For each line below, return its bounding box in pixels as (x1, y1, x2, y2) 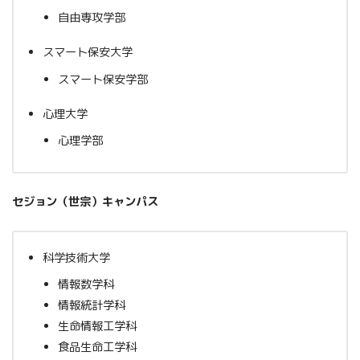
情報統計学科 (57, 297, 125, 314)
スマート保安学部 (57, 71, 148, 88)
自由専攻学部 (57, 10, 125, 27)
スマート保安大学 (43, 44, 133, 61)
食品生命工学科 (57, 339, 137, 356)
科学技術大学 (43, 250, 110, 267)
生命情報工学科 (57, 318, 137, 335)
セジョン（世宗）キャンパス (12, 194, 158, 211)
